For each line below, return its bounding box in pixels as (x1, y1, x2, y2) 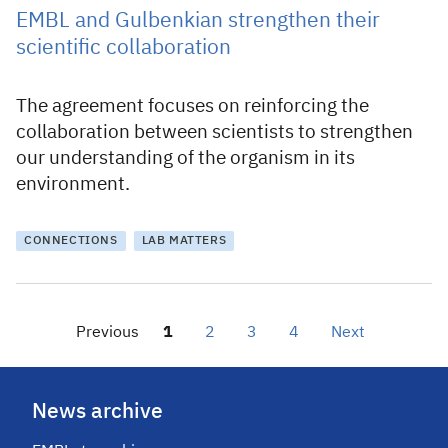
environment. (16, 175, 130, 194)
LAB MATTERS (141, 235, 227, 247)
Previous (75, 325, 139, 341)
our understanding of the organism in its (16, 149, 355, 168)
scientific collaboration (16, 38, 231, 59)
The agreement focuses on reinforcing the (16, 97, 369, 116)
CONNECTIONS (24, 235, 118, 247)
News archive (32, 402, 163, 423)
